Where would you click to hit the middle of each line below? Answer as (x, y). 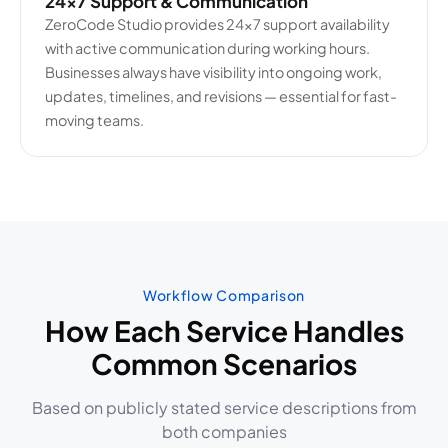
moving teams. (94, 120)
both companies (224, 431)
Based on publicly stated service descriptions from (224, 407)
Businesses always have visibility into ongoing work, (213, 72)
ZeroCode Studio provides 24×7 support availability (217, 24)
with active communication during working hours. (207, 48)
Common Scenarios (224, 363)
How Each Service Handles (224, 330)
